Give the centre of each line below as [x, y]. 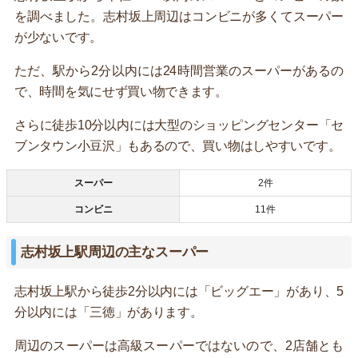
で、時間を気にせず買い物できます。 [121, 91]
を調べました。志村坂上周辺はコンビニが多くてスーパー [179, 16]
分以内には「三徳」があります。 [109, 312]
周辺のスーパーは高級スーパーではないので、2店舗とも [179, 345]
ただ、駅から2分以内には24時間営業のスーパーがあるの [179, 70]
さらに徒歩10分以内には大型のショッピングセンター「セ [179, 125]
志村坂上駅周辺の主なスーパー [115, 252]
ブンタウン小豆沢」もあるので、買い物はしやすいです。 [178, 145]
